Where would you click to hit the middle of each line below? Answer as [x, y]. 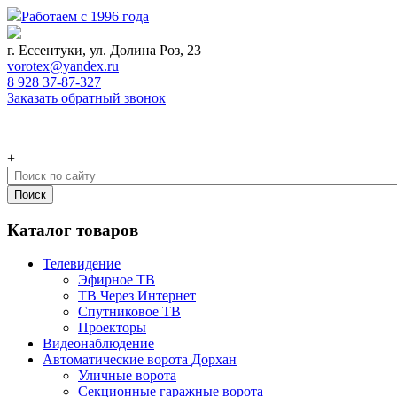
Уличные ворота [127, 376]
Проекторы [112, 328]
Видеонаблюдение [98, 344]
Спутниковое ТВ [129, 312]
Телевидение [82, 264]
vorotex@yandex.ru [63, 66]
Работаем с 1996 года [85, 16]
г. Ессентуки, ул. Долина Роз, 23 [104, 50]
